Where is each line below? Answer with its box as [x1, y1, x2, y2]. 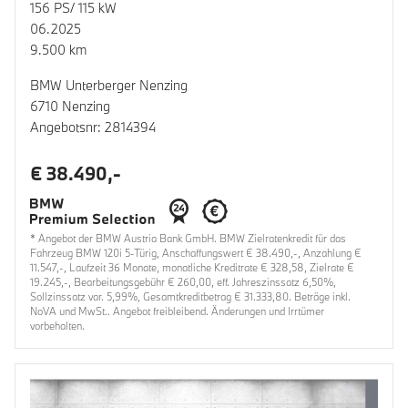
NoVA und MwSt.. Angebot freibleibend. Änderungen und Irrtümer [30, 304, 324, 319]
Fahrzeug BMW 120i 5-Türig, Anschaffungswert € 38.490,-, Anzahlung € [30, 246, 362, 260]
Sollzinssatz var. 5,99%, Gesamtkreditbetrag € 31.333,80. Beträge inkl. [30, 290, 351, 304]
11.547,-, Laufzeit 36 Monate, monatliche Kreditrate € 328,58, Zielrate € [30, 260, 354, 275]
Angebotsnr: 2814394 [30, 118, 156, 137]
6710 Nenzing [30, 97, 110, 116]
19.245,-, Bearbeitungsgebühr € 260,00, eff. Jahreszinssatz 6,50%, [30, 275, 336, 290]
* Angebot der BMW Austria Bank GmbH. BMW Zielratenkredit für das [30, 231, 346, 246]
